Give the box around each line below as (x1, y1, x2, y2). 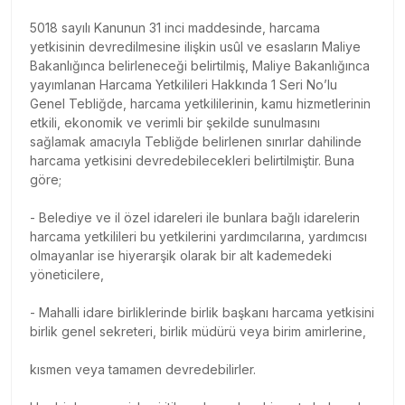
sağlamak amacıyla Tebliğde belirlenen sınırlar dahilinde (30, 133, 362, 149)
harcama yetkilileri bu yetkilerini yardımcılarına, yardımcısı (30, 228, 367, 244)
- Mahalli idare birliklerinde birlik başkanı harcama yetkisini (30, 304, 374, 320)
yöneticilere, (30, 266, 104, 282)
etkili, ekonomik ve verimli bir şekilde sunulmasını (30, 114, 320, 130)
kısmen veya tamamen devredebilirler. (30, 361, 256, 377)
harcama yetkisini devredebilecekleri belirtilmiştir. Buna (30, 152, 354, 168)
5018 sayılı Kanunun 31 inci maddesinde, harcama (30, 19, 320, 35)
